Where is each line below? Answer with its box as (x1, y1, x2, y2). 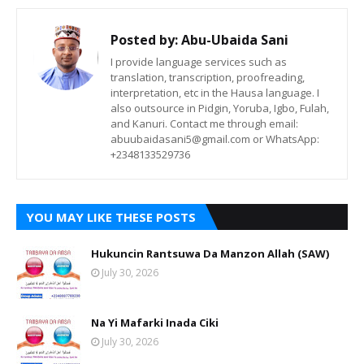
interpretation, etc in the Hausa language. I (110, 85, 319, 101)
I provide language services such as (110, 54, 287, 70)
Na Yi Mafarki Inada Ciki (91, 315, 219, 331)
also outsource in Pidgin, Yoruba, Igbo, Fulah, (110, 101, 329, 116)
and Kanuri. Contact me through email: (110, 116, 298, 132)
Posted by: (110, 31, 178, 50)
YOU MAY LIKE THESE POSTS (26, 209, 196, 226)
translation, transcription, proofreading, (110, 70, 305, 85)
